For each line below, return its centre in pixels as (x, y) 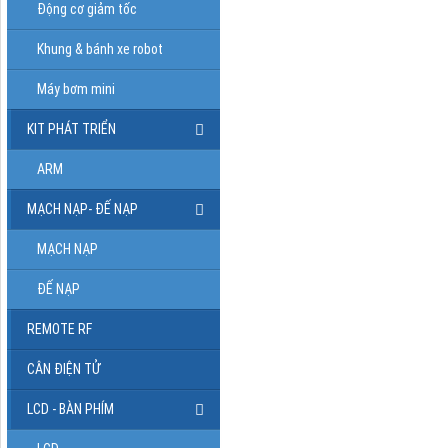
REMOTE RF (59, 328)
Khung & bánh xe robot (100, 48)
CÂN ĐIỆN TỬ (63, 368)
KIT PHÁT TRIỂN (71, 128)
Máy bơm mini (76, 88)
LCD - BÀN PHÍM (70, 408)
